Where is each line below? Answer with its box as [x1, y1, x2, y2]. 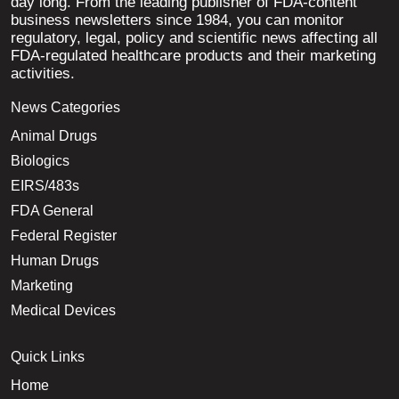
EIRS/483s [11, 178, 79, 194]
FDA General [11, 203, 94, 219]
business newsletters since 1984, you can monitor [11, 12, 344, 29]
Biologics [11, 153, 69, 169]
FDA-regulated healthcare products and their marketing [11, 47, 376, 65]
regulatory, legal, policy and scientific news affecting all [11, 29, 378, 47]
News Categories [11, 100, 120, 116]
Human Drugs [11, 253, 99, 269]
